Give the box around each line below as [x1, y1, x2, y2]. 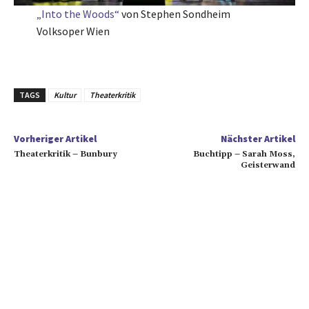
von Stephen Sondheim [119, 7, 230, 21]
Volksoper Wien [36, 24, 110, 39]
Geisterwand [240, 160, 295, 171]
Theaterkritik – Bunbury [14, 149, 117, 160]
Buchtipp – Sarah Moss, [192, 149, 295, 160]
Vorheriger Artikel [14, 132, 97, 146]
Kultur [54, 90, 76, 101]
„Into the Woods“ [36, 7, 119, 21]
